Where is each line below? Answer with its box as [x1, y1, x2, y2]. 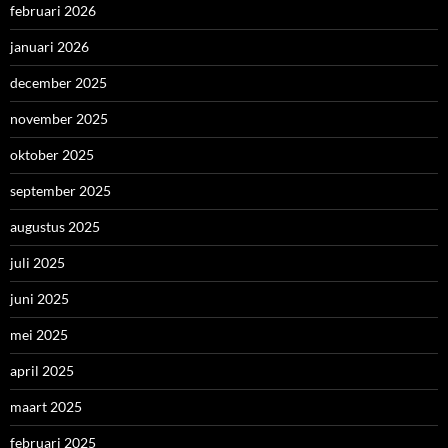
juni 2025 [10, 290, 69, 308]
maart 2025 [10, 398, 82, 416]
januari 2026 [10, 38, 89, 56]
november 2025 [10, 110, 108, 128]
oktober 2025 [10, 146, 94, 164]
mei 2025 [10, 326, 68, 344]
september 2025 [10, 182, 111, 200]
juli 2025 [10, 254, 65, 272]
